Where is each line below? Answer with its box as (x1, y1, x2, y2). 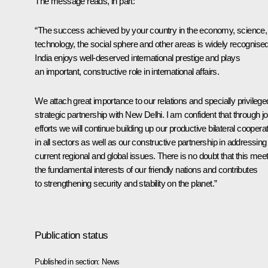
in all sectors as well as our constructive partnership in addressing (35, 136, 267, 147)
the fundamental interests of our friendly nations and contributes (35, 164, 258, 175)
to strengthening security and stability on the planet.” (35, 178, 217, 188)
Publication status (35, 229, 108, 241)
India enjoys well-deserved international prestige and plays (35, 52, 240, 63)
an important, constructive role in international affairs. (35, 66, 220, 77)
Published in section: (35, 257, 102, 266)
